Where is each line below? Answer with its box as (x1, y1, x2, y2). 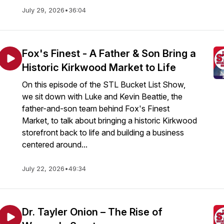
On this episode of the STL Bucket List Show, (22, 79, 185, 89)
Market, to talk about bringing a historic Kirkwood (22, 115, 197, 125)
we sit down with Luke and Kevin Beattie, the (22, 91, 182, 101)
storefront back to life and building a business (22, 127, 184, 137)
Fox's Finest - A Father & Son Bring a (22, 47, 196, 59)
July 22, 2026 (22, 164, 64, 172)
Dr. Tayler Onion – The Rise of (22, 206, 162, 218)
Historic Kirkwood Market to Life (22, 61, 176, 73)
